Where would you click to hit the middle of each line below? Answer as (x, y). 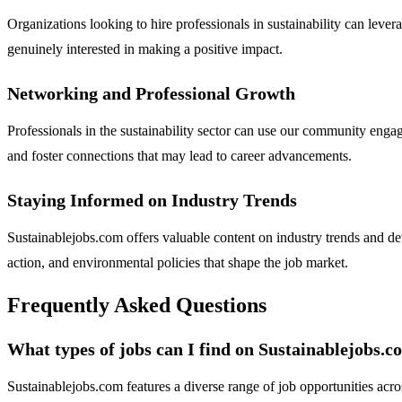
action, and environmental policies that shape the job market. (178, 263)
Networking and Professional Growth (151, 94)
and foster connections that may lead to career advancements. (179, 156)
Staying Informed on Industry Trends (152, 201)
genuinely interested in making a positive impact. (145, 49)
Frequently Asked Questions (137, 306)
